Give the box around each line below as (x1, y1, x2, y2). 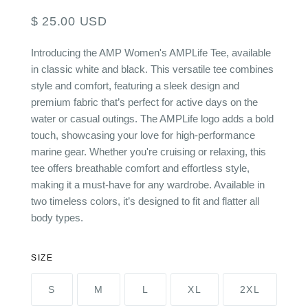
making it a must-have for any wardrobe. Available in (30, 179, 265, 191)
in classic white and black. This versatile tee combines (30, 63, 274, 76)
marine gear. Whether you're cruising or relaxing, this (30, 146, 266, 158)
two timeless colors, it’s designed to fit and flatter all (30, 195, 259, 208)
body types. (30, 212, 83, 224)
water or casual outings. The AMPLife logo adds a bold (30, 113, 274, 125)
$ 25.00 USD (30, 14, 107, 29)
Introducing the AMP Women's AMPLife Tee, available (30, 47, 271, 59)
